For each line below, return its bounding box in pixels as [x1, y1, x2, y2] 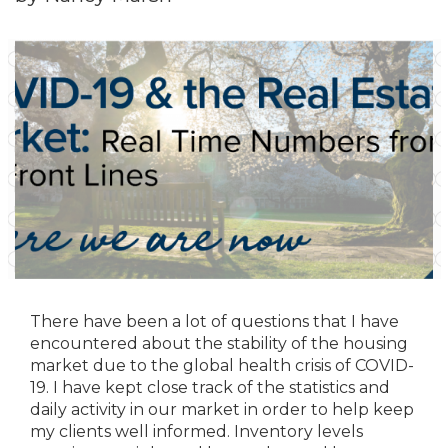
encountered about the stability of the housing [30, 334, 408, 353]
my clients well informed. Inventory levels [30, 422, 363, 441]
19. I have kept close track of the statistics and [30, 378, 390, 397]
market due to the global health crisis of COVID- [30, 356, 414, 375]
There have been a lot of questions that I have [30, 312, 399, 331]
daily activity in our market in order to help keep [30, 400, 414, 419]
